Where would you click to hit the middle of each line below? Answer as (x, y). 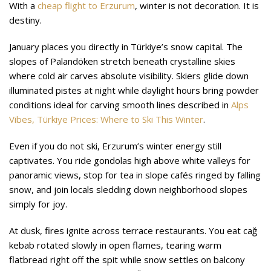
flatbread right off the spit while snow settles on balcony (127, 259)
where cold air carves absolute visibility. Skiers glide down (129, 75)
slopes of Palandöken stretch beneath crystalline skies (122, 61)
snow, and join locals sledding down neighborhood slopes (128, 189)
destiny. (25, 20)
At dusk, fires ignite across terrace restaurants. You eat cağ (133, 230)
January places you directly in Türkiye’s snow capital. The (126, 46)
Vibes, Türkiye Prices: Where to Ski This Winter (106, 119)
